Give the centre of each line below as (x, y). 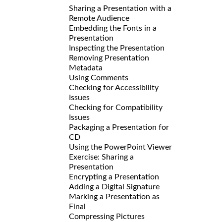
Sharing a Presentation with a (120, 8)
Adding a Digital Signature (114, 187)
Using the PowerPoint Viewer (120, 147)
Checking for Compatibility (116, 107)
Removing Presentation (109, 58)
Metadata (86, 68)
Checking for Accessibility (114, 87)
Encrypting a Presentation (114, 177)
